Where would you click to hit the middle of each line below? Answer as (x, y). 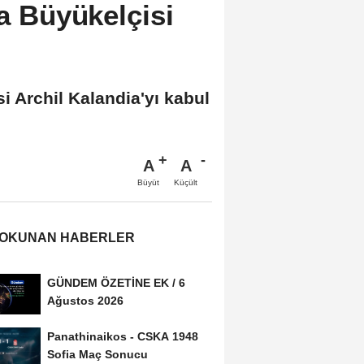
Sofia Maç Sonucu (97, 354)
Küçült (186, 182)
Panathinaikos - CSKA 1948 (122, 336)
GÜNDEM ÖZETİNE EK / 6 (116, 282)
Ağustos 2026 (85, 300)
